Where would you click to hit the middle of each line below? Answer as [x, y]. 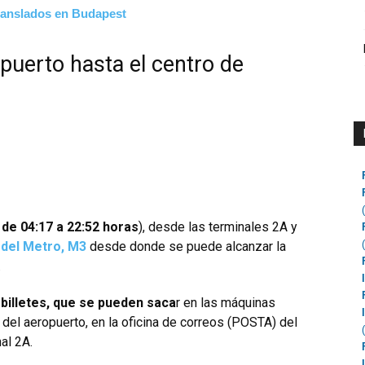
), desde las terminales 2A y [218, 227]
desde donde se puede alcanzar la [186, 247]
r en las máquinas [226, 303]
